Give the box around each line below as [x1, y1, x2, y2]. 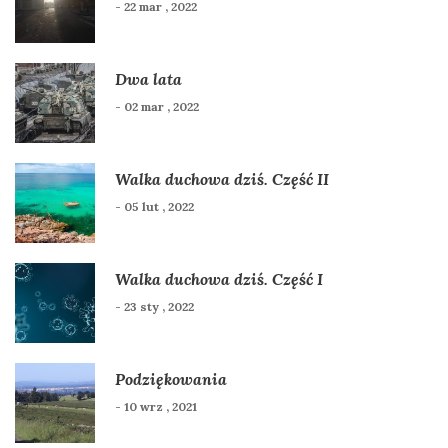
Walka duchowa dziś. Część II [115, 169, 329, 190]
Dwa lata [115, 69, 182, 90]
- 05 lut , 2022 [115, 199, 194, 215]
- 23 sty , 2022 [115, 299, 194, 315]
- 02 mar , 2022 [115, 99, 199, 115]
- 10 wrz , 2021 [115, 399, 197, 415]
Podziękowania [115, 369, 227, 390]
